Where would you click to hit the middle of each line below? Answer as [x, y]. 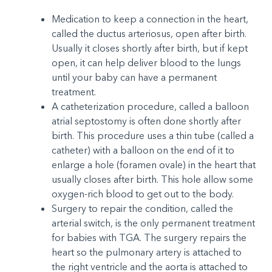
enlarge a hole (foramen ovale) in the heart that [154, 165]
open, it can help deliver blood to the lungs [146, 63]
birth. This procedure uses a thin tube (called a [153, 136]
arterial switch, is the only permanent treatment [153, 223]
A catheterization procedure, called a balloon [150, 107]
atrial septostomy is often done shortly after [146, 121]
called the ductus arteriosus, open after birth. [149, 34]
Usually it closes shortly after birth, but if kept [150, 48]
